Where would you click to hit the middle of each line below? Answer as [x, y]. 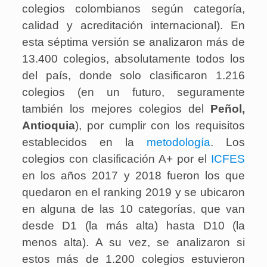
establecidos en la [84, 142]
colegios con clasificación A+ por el [117, 159]
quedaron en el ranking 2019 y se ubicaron [133, 193]
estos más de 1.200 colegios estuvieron [133, 259]
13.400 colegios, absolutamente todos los [133, 59]
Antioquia [48, 126]
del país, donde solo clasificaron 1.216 [133, 76]
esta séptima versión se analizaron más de [133, 42]
